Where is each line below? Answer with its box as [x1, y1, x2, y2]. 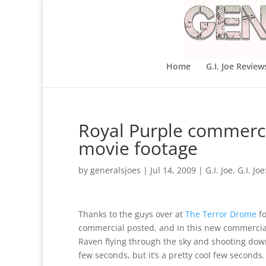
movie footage [78, 136, 198, 160]
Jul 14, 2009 [150, 164, 196, 176]
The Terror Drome [185, 208, 256, 220]
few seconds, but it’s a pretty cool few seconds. [78, 249, 265, 261]
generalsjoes [90, 164, 141, 176]
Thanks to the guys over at [78, 208, 185, 220]
